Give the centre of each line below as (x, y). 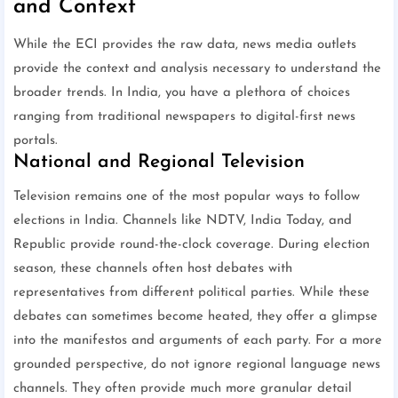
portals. (36, 141)
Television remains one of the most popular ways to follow (187, 197)
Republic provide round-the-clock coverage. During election (191, 245)
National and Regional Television (159, 163)
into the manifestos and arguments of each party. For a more (198, 341)
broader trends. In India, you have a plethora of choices (182, 93)
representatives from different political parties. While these (191, 293)
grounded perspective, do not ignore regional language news (197, 365)
